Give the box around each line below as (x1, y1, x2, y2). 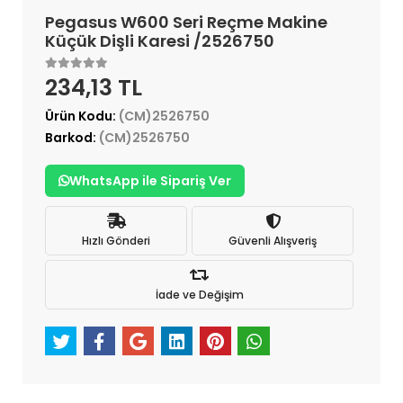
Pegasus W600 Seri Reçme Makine (45, 11, 327, 34)
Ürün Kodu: (45, 107, 119, 126)
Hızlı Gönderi (82, 232, 150, 248)
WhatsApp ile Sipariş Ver (69, 172, 231, 191)
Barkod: (45, 129, 99, 148)
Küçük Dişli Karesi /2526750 (45, 30, 274, 53)
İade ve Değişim (155, 286, 244, 302)
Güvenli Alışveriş (228, 232, 317, 248)
